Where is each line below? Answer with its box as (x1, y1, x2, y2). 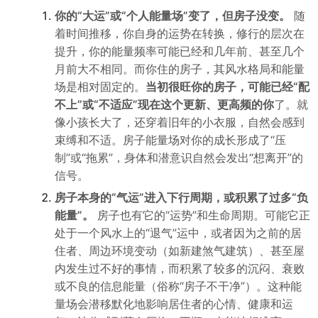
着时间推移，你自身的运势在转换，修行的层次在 (54, 26, 305, 40)
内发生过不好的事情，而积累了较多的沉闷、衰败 (54, 261, 305, 275)
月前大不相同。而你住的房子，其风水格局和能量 (54, 62, 305, 76)
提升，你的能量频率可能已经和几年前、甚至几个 (54, 44, 305, 58)
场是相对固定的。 (54, 79, 146, 94)
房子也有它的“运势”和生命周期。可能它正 (93, 208, 310, 222)
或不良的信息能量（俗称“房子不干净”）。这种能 (54, 279, 302, 293)
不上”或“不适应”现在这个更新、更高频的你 (54, 97, 274, 111)
